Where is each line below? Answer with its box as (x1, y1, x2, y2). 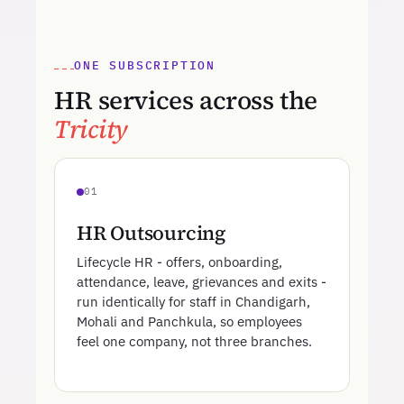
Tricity (54, 112, 129, 146)
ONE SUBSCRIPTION (74, 58, 216, 73)
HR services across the (54, 83, 317, 117)
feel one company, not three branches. (77, 333, 312, 350)
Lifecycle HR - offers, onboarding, (77, 253, 282, 271)
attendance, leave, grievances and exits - (77, 273, 326, 290)
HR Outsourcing (77, 219, 225, 246)
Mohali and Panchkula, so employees (77, 313, 302, 330)
